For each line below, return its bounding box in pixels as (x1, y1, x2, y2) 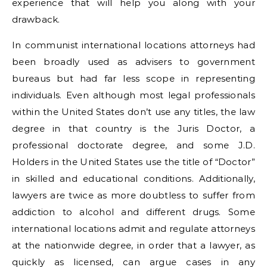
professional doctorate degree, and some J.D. (12, 139, 255, 151)
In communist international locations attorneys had (12, 39, 255, 51)
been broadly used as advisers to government (12, 56, 255, 67)
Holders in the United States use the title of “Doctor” (12, 156, 255, 167)
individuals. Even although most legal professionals (12, 89, 255, 101)
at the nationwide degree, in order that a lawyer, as (12, 240, 255, 251)
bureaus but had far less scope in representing (12, 73, 255, 84)
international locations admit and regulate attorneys (12, 223, 255, 234)
